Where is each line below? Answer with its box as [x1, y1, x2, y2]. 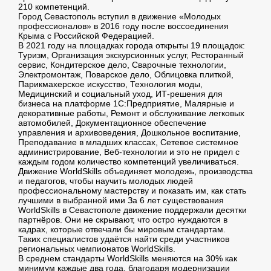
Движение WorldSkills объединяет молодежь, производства [18, 166, 253, 177]
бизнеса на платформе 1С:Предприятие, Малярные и [18, 99, 234, 109]
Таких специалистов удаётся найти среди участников [18, 234, 229, 244]
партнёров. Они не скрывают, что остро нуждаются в [18, 215, 227, 225]
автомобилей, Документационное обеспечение [18, 118, 206, 128]
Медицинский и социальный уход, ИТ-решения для [18, 89, 223, 99]
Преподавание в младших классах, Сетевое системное [18, 137, 238, 148]
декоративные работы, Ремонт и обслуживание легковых [18, 108, 244, 119]
